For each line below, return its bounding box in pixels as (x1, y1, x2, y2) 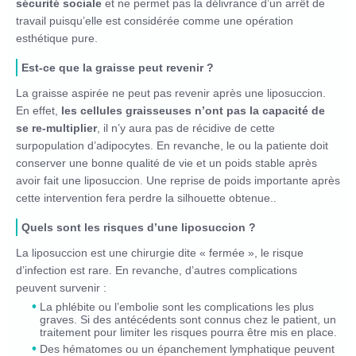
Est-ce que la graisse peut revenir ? (21, 60, 214, 74)
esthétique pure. (16, 31, 98, 44)
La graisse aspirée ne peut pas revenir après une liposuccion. (16, 86, 326, 99)
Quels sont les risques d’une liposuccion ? (21, 220, 256, 234)
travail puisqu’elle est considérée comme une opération (16, 14, 293, 27)
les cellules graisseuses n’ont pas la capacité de (61, 103, 325, 117)
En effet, (16, 103, 61, 117)
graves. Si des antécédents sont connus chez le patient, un (40, 312, 336, 326)
